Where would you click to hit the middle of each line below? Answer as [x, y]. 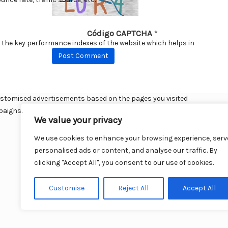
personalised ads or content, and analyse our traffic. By [126, 150]
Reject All [134, 188]
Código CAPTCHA [120, 33]
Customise [67, 188]
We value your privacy [78, 120]
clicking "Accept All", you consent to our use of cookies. [124, 163]
